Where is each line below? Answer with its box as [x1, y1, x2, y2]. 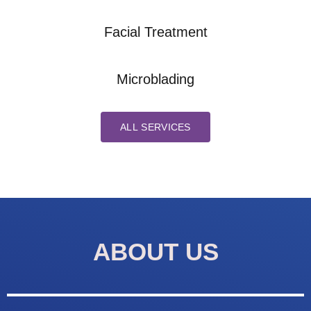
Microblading [117, 72, 194, 87]
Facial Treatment [103, 24, 208, 40]
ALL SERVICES [120, 121, 191, 133]
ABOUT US [92, 238, 219, 266]
